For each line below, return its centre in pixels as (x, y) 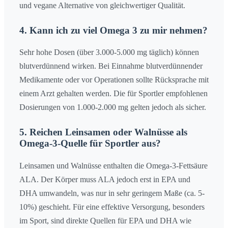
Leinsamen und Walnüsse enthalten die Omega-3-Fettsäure (113, 166)
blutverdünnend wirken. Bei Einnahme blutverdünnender (111, 66)
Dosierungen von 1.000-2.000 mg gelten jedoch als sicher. (113, 107)
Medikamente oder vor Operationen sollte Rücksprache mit (114, 80)
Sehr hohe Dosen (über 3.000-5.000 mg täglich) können (109, 52)
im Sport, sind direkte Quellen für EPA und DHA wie (105, 221)
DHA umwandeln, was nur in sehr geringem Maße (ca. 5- (112, 193)
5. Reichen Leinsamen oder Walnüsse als (103, 132)
